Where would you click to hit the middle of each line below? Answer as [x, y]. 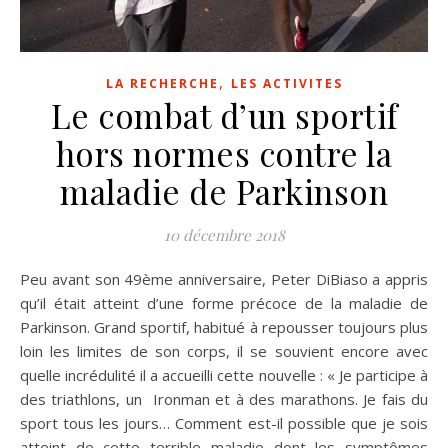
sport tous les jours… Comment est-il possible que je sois [224, 422]
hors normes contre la [224, 152]
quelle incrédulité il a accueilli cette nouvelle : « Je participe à [224, 374]
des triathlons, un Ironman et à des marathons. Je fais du [224, 398]
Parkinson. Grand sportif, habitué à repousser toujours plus [224, 326]
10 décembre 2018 [224, 234]
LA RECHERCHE [162, 83]
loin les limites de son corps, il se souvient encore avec [224, 350]
